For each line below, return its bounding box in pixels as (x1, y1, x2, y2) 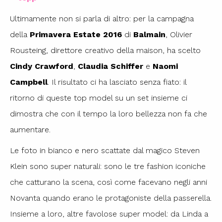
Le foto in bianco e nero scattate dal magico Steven (10, 146, 200, 156)
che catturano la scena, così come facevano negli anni (10, 177, 207, 187)
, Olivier (166, 30, 192, 40)
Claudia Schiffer (78, 61, 143, 71)
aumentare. (10, 125, 51, 135)
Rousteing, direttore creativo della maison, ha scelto (10, 46, 201, 55)
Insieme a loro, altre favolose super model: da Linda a (10, 209, 208, 219)
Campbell (10, 77, 48, 87)
